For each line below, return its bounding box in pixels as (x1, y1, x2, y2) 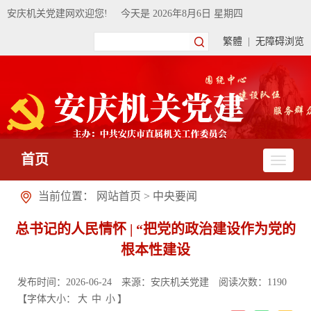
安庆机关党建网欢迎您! (7, 8, 108, 19)
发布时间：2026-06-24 (17, 277, 112, 287)
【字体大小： (17, 294, 76, 304)
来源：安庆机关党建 (121, 277, 209, 287)
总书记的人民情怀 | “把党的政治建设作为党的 (15, 221, 296, 237)
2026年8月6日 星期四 (153, 8, 243, 19)
